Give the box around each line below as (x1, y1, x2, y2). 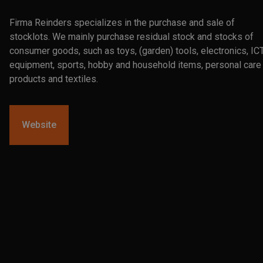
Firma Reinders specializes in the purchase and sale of (9, 16, 235, 28)
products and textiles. (9, 73, 98, 85)
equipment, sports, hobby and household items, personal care (9, 59, 261, 70)
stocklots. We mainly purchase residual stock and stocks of (9, 31, 254, 42)
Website (22, 119, 56, 130)
